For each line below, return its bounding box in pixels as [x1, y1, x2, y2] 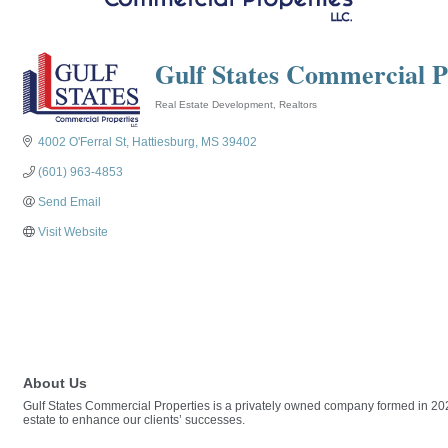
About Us [23, 374, 87, 391]
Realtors [279, 98, 318, 110]
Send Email [38, 194, 101, 209]
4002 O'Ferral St [38, 134, 126, 149]
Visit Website [38, 224, 108, 239]
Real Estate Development [155, 98, 274, 110]
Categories [154, 112, 208, 124]
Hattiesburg [132, 134, 195, 149]
